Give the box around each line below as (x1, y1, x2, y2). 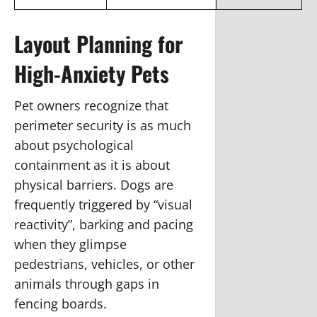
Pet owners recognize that (14, 96, 168, 114)
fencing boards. (14, 294, 107, 312)
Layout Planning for (14, 27, 183, 59)
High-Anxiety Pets (14, 57, 169, 89)
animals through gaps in (14, 275, 159, 292)
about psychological (14, 136, 134, 154)
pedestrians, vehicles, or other (14, 255, 195, 272)
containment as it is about (14, 156, 170, 173)
